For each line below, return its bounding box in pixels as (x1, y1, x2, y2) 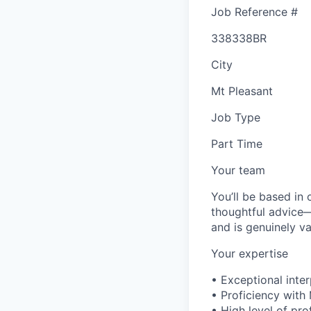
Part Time (211, 136, 262, 151)
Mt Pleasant (211, 83, 273, 98)
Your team (211, 162, 265, 177)
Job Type (211, 110, 260, 124)
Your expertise (211, 246, 288, 260)
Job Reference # (211, 4, 298, 19)
